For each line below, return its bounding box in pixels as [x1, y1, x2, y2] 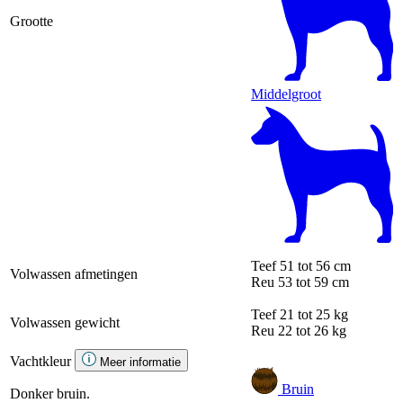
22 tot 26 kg [278, 322, 346, 338]
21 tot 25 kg [280, 306, 348, 322]
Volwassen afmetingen [10, 265, 138, 282]
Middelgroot [251, 85, 321, 102]
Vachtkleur [10, 353, 71, 369]
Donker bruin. [10, 385, 90, 401]
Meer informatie [100, 354, 181, 369]
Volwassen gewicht [10, 314, 120, 330]
